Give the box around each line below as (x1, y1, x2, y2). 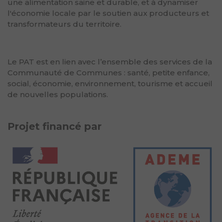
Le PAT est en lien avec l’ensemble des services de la (7, 57, 212, 66)
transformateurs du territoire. (7, 19, 121, 29)
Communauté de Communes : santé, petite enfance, (7, 68, 210, 77)
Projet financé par (7, 120, 102, 132)
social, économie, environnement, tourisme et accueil (7, 79, 213, 88)
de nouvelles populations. (7, 90, 108, 99)
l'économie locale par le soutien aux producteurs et (7, 8, 209, 18)
